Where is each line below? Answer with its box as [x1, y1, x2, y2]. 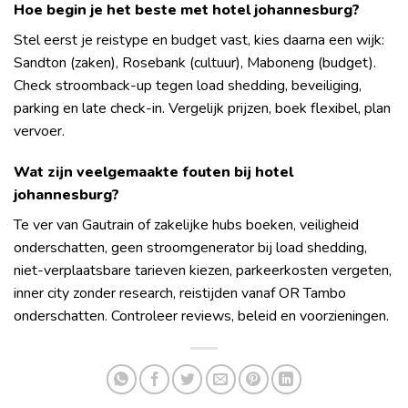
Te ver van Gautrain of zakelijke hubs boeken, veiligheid [14, 215, 359, 236]
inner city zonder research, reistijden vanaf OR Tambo [14, 283, 346, 304]
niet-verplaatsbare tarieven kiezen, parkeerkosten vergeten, [14, 260, 392, 281]
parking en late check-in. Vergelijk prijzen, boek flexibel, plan [14, 97, 391, 118]
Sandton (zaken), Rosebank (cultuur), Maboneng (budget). [14, 52, 376, 73]
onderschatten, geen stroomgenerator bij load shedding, [14, 238, 367, 259]
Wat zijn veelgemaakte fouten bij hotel [14, 162, 293, 183]
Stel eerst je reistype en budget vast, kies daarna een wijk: [14, 29, 384, 50]
